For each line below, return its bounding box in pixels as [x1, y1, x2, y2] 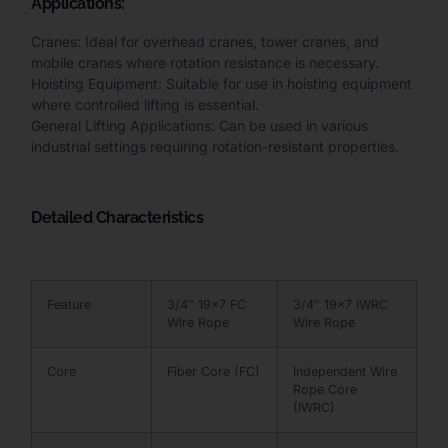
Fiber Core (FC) [167, 364, 260, 379]
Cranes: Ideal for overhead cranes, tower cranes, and [31, 32, 379, 50]
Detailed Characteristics [31, 207, 203, 227]
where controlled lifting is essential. [31, 95, 259, 113]
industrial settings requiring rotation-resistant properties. [31, 137, 399, 155]
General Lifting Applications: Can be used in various [31, 116, 368, 134]
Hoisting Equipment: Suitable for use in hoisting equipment [31, 74, 412, 92]
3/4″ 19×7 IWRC [293, 297, 388, 312]
